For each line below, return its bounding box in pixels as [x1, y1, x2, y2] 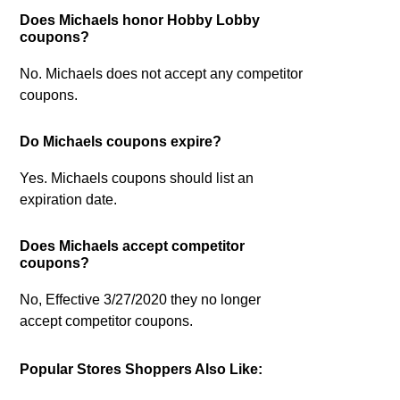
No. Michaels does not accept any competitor [20, 66, 304, 81]
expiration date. [20, 192, 118, 207]
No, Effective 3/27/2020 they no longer [20, 292, 262, 307]
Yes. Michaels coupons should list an [20, 171, 254, 186]
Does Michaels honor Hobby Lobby [20, 12, 261, 28]
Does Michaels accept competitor [20, 238, 246, 254]
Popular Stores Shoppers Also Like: [20, 362, 263, 377]
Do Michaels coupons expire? [20, 134, 222, 149]
